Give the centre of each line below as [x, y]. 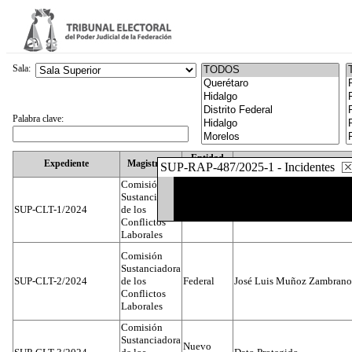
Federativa [207, 170]
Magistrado [151, 163]
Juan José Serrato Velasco [288, 209]
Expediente [66, 163]
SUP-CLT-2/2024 [51, 281]
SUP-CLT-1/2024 [51, 209]
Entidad [207, 158]
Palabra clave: [38, 119]
